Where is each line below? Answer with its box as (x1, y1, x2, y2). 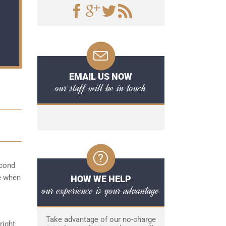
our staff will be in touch (55, 80, 146, 95)
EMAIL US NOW (69, 71, 132, 82)
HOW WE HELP (70, 174, 131, 184)
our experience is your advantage (42, 183, 159, 198)
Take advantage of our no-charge (45, 215, 156, 224)
